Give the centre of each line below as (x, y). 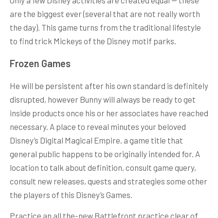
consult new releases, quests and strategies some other (109, 181)
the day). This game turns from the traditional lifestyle (105, 27)
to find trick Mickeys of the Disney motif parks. (93, 41)
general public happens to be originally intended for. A (105, 154)
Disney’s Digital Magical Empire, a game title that (96, 140)
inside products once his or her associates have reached (109, 113)
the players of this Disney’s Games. (71, 194)
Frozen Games (40, 63)
